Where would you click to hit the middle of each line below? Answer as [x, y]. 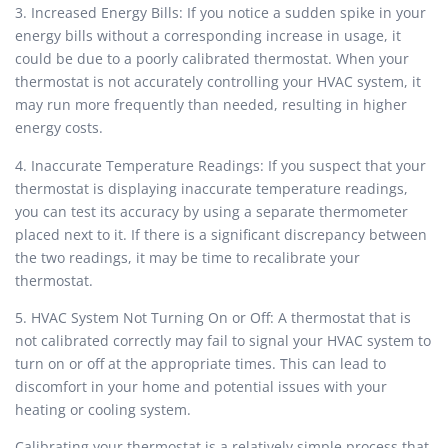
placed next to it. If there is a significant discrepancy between [221, 234]
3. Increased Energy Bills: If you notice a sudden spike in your [220, 13]
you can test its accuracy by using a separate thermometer [211, 211]
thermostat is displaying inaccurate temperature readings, [211, 188]
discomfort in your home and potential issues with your [201, 386]
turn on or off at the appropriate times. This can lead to [200, 363]
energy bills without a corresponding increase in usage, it [208, 36]
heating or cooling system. [103, 409]
